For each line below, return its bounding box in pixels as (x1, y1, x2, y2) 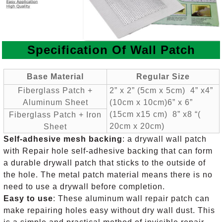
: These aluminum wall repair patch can (53, 194, 210, 203)
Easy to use (3, 194, 54, 203)
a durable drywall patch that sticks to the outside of (3, 159, 206, 167)
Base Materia (27, 72, 82, 81)
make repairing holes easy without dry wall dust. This (3, 206, 216, 215)
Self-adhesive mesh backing (3, 135, 123, 144)
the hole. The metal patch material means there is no (3, 170, 213, 179)
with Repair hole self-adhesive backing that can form (3, 147, 213, 156)
